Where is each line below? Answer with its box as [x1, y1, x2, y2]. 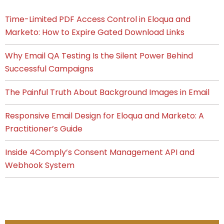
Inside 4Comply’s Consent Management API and [5, 146, 194, 158]
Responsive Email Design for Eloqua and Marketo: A [5, 109, 204, 121]
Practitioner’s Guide [5, 122, 82, 134]
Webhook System [5, 159, 74, 171]
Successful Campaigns [5, 62, 93, 74]
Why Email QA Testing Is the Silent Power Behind [5, 49, 193, 61]
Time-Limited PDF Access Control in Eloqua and [5, 13, 190, 25]
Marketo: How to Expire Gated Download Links [5, 26, 184, 38]
